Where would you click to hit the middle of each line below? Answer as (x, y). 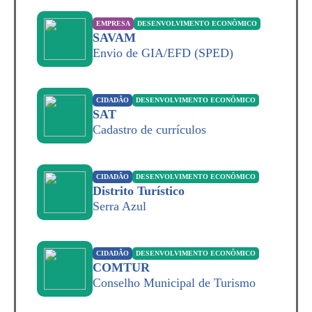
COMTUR (121, 267)
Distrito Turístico (139, 191)
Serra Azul (119, 206)
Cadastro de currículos (149, 130)
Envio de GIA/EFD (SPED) (163, 53)
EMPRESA (113, 23)
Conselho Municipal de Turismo (174, 283)
